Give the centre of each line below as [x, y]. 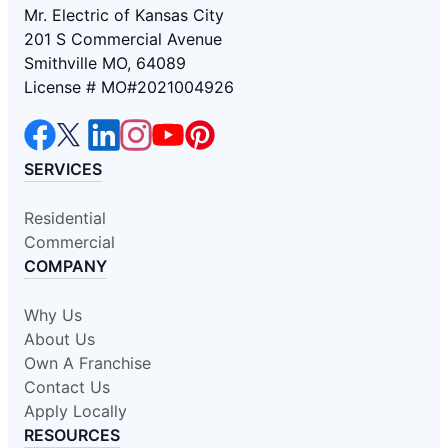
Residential [65, 217]
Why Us [53, 314]
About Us [59, 338]
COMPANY [65, 265]
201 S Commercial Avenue [123, 38]
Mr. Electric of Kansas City [124, 14]
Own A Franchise [87, 362]
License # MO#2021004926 [129, 86]
